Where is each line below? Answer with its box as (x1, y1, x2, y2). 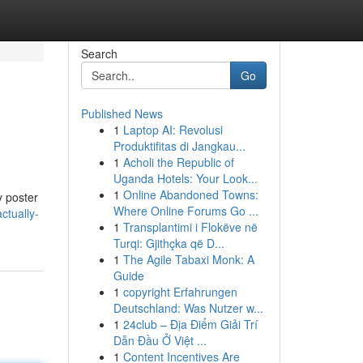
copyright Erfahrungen (122, 284, 237, 300)
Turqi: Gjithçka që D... (113, 235, 224, 251)
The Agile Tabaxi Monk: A (122, 251, 254, 267)
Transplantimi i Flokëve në (122, 219, 258, 235)
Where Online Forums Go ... (113, 203, 258, 219)
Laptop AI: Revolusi (122, 122, 223, 138)
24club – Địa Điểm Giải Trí (122, 316, 258, 332)
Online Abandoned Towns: (122, 186, 258, 203)
